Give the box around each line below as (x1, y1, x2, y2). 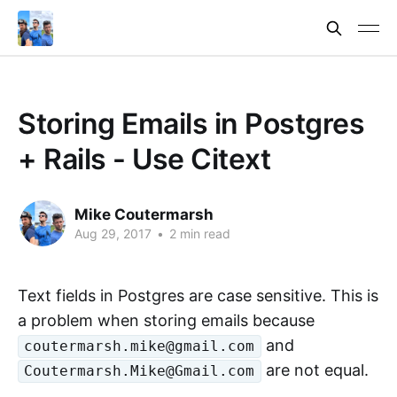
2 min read (166, 225, 230, 241)
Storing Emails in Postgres (18, 106, 365, 141)
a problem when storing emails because (18, 311, 315, 330)
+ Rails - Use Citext (18, 142, 271, 176)
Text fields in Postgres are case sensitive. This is (18, 286, 378, 305)
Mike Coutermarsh (74, 205, 214, 223)
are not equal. (261, 361, 369, 379)
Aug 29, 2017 (74, 225, 152, 241)
